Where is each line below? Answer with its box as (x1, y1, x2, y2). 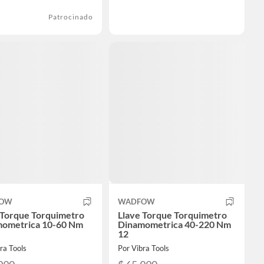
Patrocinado (48, 12, 93, 21)
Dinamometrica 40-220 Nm (118, 218, 231, 230)
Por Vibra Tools (118, 243, 169, 253)
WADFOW (118, 196, 155, 206)
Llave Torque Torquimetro (118, 209, 227, 220)
